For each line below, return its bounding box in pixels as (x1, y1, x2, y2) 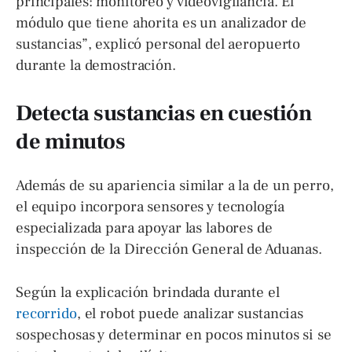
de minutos (16, 126, 125, 156)
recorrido (16, 304, 77, 323)
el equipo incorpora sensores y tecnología (16, 196, 284, 216)
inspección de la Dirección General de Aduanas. (16, 239, 322, 258)
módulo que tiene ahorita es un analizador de (16, 13, 307, 32)
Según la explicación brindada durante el (16, 283, 280, 302)
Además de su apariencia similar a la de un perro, (16, 175, 334, 195)
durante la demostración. (16, 56, 176, 75)
